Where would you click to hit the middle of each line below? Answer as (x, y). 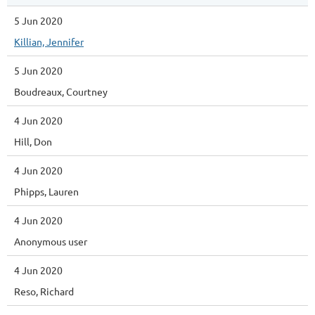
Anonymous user (51, 241)
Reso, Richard (44, 291)
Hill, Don (33, 141)
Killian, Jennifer (49, 41)
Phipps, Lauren (46, 191)
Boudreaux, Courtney (61, 91)
